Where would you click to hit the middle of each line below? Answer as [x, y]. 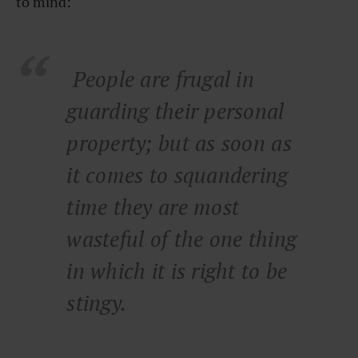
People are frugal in [160, 80]
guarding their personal [175, 111]
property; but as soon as [179, 143]
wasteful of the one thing [182, 239]
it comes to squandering [177, 175]
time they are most [153, 207]
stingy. [97, 303]
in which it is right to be [177, 271]
